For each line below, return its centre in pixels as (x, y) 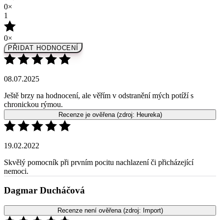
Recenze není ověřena (90, 168)
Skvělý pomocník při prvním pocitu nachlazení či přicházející (99, 120)
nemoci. (16, 129)
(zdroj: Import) (143, 168)
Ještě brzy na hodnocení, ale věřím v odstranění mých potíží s (99, 53)
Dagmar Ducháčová (44, 148)
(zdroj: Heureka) (139, 72)
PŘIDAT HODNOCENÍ (43, 5)
